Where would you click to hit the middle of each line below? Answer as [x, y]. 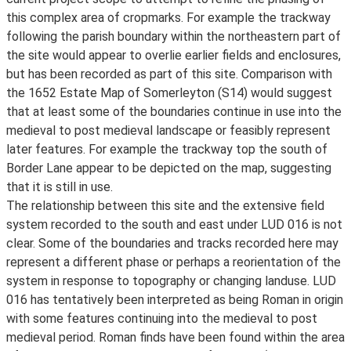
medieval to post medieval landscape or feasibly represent [168, 130]
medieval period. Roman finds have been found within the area [175, 337]
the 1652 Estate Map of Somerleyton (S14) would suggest [169, 93]
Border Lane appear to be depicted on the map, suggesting [169, 168]
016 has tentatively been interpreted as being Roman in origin [175, 300]
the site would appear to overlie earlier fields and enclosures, [174, 55]
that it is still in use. [60, 187]
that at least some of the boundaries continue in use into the [174, 112]
